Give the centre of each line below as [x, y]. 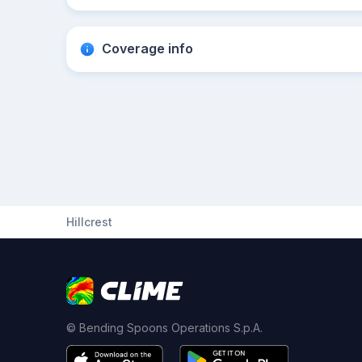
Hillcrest [89, 222]
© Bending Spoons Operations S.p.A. [164, 328]
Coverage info [147, 48]
